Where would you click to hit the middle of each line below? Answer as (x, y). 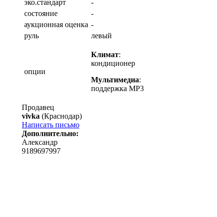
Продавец (38, 107)
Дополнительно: (50, 133)
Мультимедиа (115, 80)
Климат (105, 54)
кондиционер (113, 63)
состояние (41, 13)
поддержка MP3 (117, 88)
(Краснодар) (61, 116)
